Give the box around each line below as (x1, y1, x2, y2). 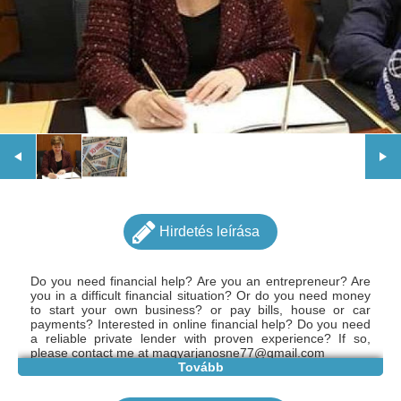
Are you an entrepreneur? (196, 273, 352, 288)
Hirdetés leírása (159, 224, 260, 240)
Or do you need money (235, 287, 371, 303)
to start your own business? (30, 302, 210, 317)
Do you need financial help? (30, 273, 197, 288)
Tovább (177, 359, 224, 374)
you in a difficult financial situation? (30, 287, 236, 303)
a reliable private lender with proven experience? (30, 330, 339, 346)
